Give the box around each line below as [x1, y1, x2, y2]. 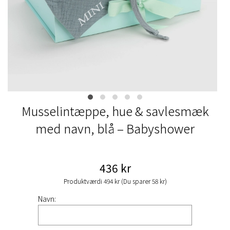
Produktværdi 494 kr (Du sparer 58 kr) [63, 176, 167, 185]
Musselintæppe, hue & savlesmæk [21, 101, 209, 120]
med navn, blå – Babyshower [35, 119, 195, 137]
